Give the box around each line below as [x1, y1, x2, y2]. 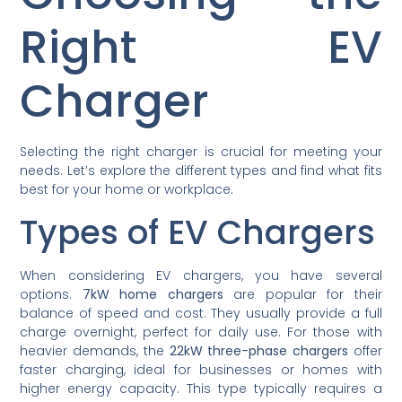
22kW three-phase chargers [169, 341, 348, 360]
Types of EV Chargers [20, 208, 376, 256]
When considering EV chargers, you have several [20, 266, 382, 284]
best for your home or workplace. [20, 180, 234, 199]
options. [20, 284, 83, 303]
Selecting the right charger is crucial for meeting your [20, 143, 382, 162]
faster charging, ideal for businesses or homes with [20, 360, 382, 379]
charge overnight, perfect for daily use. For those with [20, 322, 382, 341]
